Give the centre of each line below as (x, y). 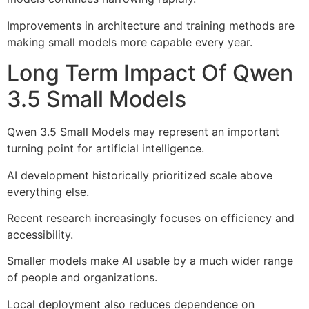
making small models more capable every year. (130, 42)
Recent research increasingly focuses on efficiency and (151, 218)
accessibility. (40, 234)
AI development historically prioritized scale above (140, 175)
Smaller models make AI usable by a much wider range (150, 261)
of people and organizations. (82, 278)
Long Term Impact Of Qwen (150, 73)
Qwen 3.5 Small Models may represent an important (143, 132)
